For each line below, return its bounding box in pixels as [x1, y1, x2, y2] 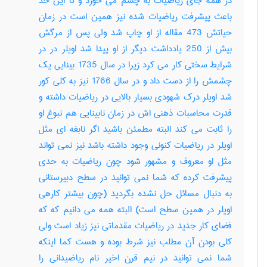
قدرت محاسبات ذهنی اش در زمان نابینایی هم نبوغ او [39, 105, 232, 122]
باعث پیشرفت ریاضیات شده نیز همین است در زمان [39, 8, 232, 25]
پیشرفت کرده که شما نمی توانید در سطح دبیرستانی [39, 169, 232, 186]
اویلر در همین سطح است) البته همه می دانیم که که [39, 201, 232, 218]
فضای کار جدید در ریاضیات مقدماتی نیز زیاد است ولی [39, 218, 232, 234]
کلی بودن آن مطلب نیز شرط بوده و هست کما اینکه [39, 234, 232, 250]
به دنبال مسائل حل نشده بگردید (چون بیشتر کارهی [39, 185, 232, 202]
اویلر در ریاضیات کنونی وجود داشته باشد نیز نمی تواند [39, 137, 232, 154]
